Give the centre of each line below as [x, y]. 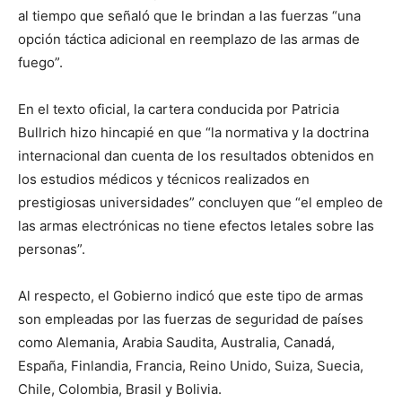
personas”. [52, 249]
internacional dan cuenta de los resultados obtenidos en [196, 156]
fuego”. [40, 62]
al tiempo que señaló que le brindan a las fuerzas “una [189, 16]
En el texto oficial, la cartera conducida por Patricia [179, 109]
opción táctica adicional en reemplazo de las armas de [189, 39]
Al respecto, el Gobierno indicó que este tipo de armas [191, 296]
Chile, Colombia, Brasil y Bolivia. [120, 389]
